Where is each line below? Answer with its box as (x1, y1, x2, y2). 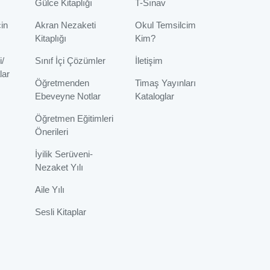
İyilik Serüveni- (34, 149, 93, 160)
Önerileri (34, 127, 68, 137)
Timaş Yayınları (135, 78, 196, 89)
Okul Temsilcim (135, 20, 196, 31)
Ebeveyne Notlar (34, 91, 101, 102)
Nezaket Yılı (34, 162, 83, 173)
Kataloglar (135, 91, 175, 102)
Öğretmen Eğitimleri (34, 113, 113, 124)
